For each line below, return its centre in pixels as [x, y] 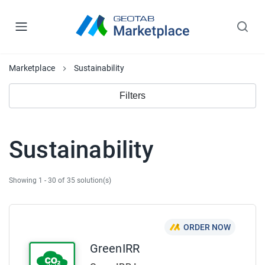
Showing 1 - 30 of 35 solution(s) [60, 180]
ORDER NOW [207, 227]
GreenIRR [115, 248]
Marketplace [32, 68]
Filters [132, 96]
